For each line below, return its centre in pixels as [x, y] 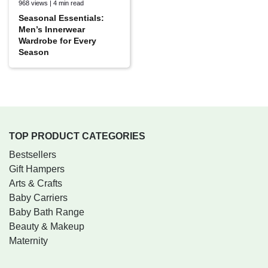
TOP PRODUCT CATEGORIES [77, 136]
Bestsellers [33, 155]
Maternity [28, 241]
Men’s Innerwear [52, 30]
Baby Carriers [38, 198]
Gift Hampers [37, 169]
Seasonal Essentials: [61, 18]
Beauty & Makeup [47, 227]
